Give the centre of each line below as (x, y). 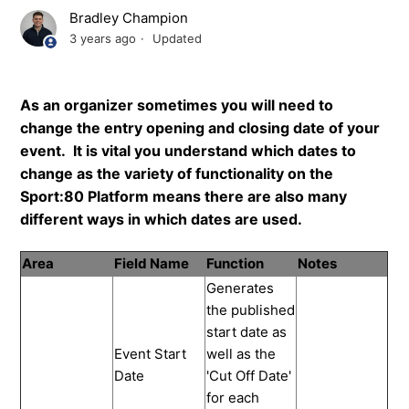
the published (251, 309)
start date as (247, 331)
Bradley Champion (129, 18)
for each (233, 397)
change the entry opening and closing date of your (200, 128)
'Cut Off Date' (249, 375)
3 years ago (103, 39)
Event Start (151, 353)
